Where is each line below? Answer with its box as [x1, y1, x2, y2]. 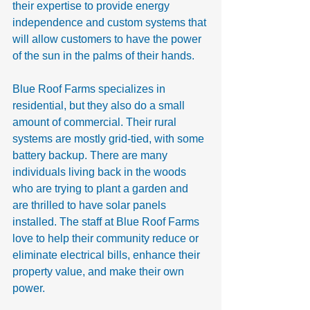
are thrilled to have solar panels [12, 199, 169, 211]
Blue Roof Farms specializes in [12, 82, 168, 95]
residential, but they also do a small [12, 99, 188, 111]
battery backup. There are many [12, 149, 170, 161]
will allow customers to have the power [12, 33, 204, 45]
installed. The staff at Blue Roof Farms [12, 215, 202, 228]
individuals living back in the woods [12, 165, 189, 178]
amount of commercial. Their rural [12, 116, 179, 128]
